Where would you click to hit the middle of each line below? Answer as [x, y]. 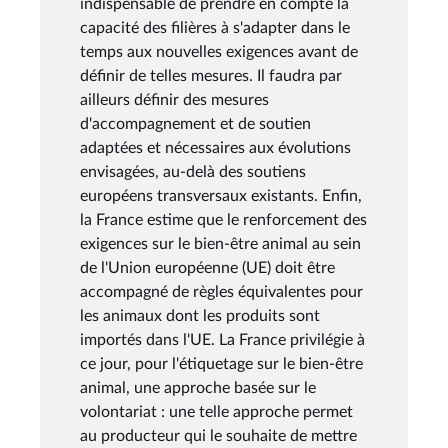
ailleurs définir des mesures [174, 99]
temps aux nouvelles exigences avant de [219, 51]
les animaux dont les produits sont [200, 315]
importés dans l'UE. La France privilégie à [222, 339]
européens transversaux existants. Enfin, [221, 195]
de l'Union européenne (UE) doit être [207, 267]
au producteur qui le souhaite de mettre [218, 435]
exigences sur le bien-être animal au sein [220, 243]
